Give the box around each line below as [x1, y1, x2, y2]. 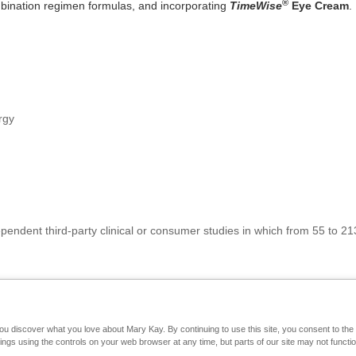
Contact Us [256, 330, 300, 339]
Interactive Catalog [170, 330, 243, 339]
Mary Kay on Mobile [80, 330, 157, 339]
